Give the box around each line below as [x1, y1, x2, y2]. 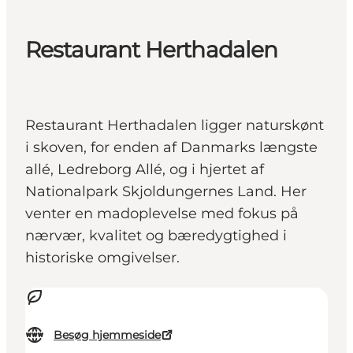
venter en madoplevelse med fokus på [25, 205, 299, 223]
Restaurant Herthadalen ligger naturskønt [25, 117, 324, 135]
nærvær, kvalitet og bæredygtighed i [25, 227, 287, 245]
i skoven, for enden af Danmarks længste [25, 139, 318, 157]
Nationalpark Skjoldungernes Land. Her [25, 183, 307, 201]
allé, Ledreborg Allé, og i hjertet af [25, 161, 264, 179]
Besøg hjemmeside [54, 328, 161, 343]
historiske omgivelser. [25, 249, 180, 267]
